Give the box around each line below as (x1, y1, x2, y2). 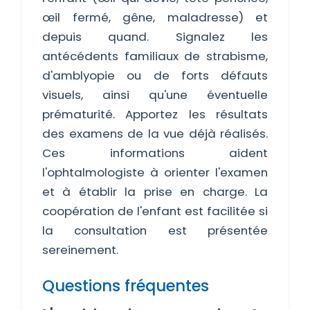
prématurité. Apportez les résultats (42, 106, 268, 122)
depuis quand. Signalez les (42, 28, 268, 45)
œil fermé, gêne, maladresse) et (42, 9, 268, 26)
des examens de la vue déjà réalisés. (42, 125, 268, 142)
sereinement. (42, 241, 118, 258)
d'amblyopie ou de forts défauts (42, 67, 268, 84)
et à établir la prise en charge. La (42, 183, 268, 200)
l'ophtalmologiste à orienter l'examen (42, 164, 268, 181)
